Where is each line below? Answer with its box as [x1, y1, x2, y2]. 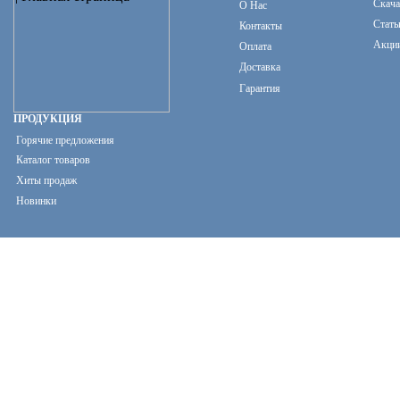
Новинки [16, 195, 56, 207]
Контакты [239, 20, 282, 32]
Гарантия [239, 82, 280, 95]
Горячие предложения [16, 134, 114, 146]
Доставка [239, 61, 280, 73]
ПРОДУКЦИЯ [13, 112, 82, 125]
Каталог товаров [16, 154, 90, 166]
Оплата [239, 40, 271, 53]
